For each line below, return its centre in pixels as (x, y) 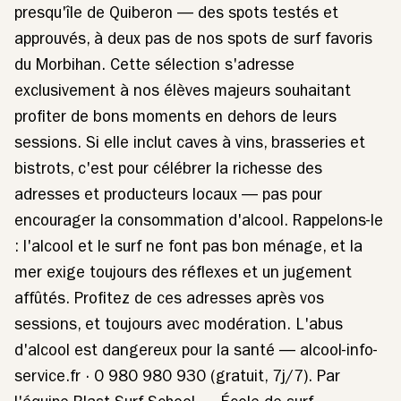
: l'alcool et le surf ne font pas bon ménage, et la (188, 248)
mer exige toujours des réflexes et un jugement (183, 274)
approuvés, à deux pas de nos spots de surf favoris (193, 41)
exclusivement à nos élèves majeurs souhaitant (183, 93)
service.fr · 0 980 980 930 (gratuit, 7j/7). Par (177, 378)
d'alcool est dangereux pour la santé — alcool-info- (196, 352)
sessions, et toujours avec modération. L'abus (179, 326)
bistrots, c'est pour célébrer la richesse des (168, 171)
